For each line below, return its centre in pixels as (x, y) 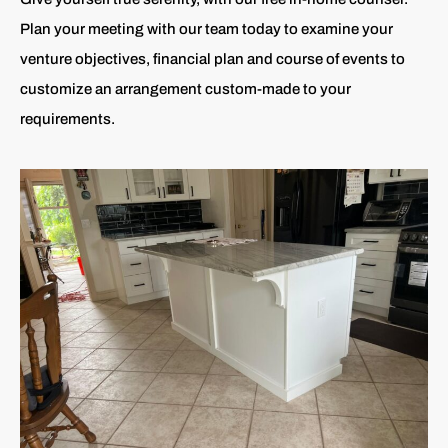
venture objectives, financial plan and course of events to (212, 59)
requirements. (67, 119)
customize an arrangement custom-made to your (185, 89)
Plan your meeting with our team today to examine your (206, 29)
